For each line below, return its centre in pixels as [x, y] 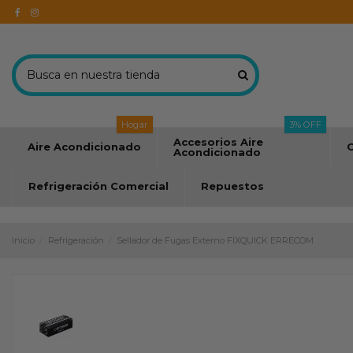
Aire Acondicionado [84, 147]
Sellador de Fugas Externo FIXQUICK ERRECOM [216, 240]
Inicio [23, 240]
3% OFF [305, 124]
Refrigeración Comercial [98, 186]
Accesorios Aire [218, 141]
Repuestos [232, 186]
